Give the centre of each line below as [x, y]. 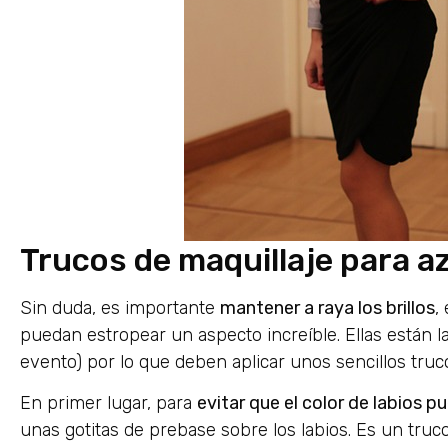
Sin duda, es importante [120, 308]
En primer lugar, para [108, 403]
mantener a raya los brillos [327, 308]
